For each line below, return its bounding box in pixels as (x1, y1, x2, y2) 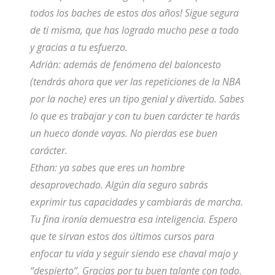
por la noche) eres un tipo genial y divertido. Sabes (29, 92, 244, 106)
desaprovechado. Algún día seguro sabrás (29, 178, 208, 192)
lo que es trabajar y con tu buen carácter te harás (29, 109, 240, 123)
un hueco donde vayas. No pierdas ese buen (29, 126, 217, 141)
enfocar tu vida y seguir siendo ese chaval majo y (29, 247, 238, 261)
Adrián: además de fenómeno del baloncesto (29, 58, 221, 72)
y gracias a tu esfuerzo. (29, 41, 130, 55)
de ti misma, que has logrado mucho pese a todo (29, 23, 239, 37)
